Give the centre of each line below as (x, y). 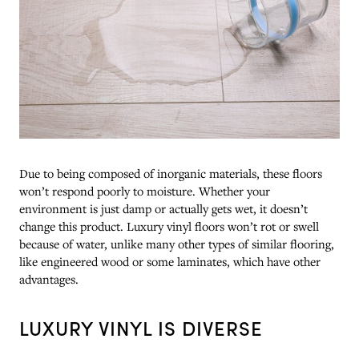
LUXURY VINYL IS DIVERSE (141, 327)
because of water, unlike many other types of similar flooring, (177, 243)
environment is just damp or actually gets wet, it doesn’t (163, 208)
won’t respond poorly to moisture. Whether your (145, 190)
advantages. (49, 278)
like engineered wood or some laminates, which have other (170, 261)
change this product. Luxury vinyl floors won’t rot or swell (169, 226)
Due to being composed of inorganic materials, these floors (171, 173)
